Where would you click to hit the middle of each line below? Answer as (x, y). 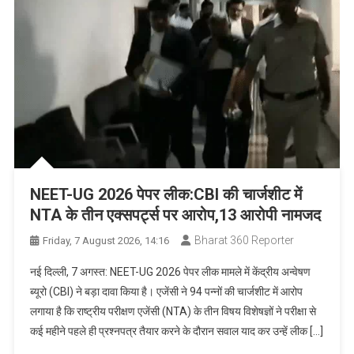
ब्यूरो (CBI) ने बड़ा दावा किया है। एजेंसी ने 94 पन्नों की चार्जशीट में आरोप (166, 292)
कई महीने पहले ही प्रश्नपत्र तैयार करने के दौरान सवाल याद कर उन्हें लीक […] (176, 331)
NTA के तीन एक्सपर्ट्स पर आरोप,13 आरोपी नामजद (175, 215)
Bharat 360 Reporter (244, 241)
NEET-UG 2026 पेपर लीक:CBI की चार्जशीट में (166, 195)
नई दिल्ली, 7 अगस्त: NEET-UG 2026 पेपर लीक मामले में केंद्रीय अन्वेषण (170, 272)
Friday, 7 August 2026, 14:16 (105, 241)
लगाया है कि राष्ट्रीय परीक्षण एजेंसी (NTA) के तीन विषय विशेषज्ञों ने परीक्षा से (173, 312)
